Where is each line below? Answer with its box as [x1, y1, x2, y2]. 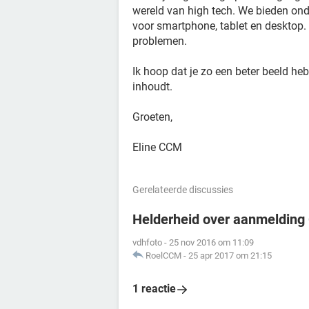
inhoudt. [132, 80, 172, 93]
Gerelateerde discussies [132, 184, 233, 195]
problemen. [132, 34, 187, 48]
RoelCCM [146, 250, 181, 261]
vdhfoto [132, 237, 162, 248]
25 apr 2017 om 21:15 [188, 250, 272, 261]
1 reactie [132, 282, 176, 295]
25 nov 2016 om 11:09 [169, 237, 254, 248]
